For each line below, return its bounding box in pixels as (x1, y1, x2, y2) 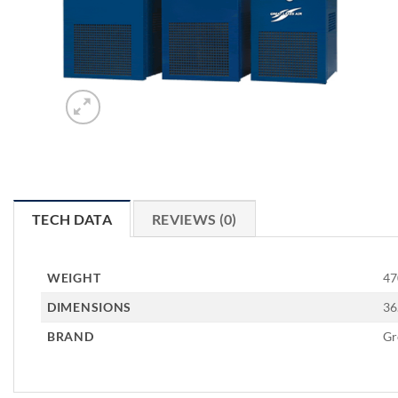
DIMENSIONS (47, 299, 132, 315)
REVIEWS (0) (152, 211, 237, 228)
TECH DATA (32, 211, 112, 228)
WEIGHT (47, 270, 101, 286)
